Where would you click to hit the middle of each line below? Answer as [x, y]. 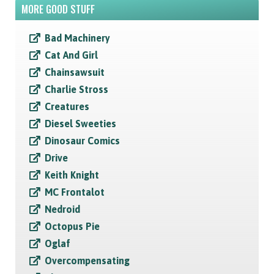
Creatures [67, 107]
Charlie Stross [76, 90]
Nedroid [62, 209]
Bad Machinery [77, 38]
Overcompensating [87, 261]
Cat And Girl [71, 55]
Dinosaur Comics [82, 141]
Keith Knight [72, 175]
